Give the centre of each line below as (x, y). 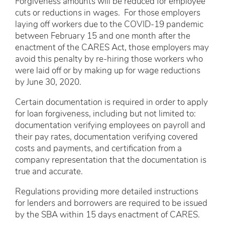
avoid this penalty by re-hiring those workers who (109, 59)
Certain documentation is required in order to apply (111, 102)
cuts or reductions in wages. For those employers (108, 13)
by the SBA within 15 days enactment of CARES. (108, 215)
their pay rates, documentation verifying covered (106, 137)
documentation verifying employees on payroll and (110, 126)
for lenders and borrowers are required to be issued (111, 203)
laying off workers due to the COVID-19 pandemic (109, 25)
